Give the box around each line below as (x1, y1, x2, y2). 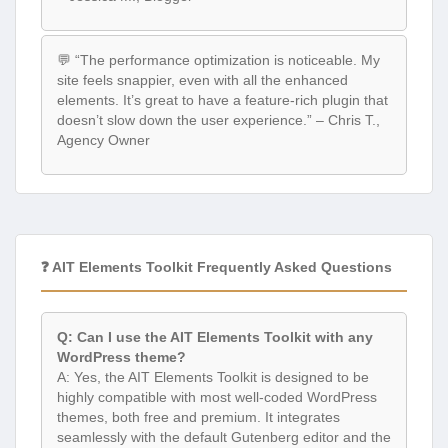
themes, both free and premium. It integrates (57, 409, 340, 426)
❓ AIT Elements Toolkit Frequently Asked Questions (41, 259, 392, 276)
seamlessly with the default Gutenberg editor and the (57, 429, 391, 446)
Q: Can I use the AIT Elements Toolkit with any (57, 329, 373, 346)
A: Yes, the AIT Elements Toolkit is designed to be (57, 369, 369, 386)
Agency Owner (57, 131, 150, 148)
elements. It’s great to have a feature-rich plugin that (57, 91, 388, 108)
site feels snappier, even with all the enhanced (57, 71, 348, 88)
